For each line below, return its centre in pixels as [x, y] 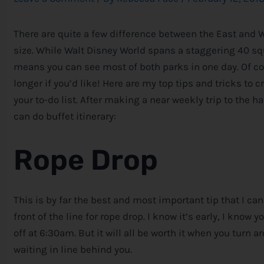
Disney [102, 50]
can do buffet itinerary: [65, 116]
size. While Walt [50, 50]
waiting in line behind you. [73, 250]
